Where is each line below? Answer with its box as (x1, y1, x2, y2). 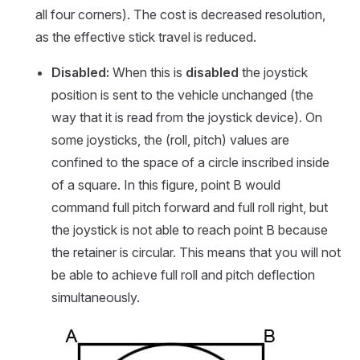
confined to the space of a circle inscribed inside (51, 154, 329, 171)
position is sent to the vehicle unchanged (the (51, 87, 313, 104)
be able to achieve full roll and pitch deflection (51, 267, 315, 284)
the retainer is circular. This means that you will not (51, 244, 341, 261)
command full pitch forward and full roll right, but (51, 199, 328, 216)
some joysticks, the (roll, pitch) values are (51, 132, 289, 149)
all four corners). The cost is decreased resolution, (35, 6, 325, 23)
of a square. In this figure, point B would (51, 177, 280, 194)
